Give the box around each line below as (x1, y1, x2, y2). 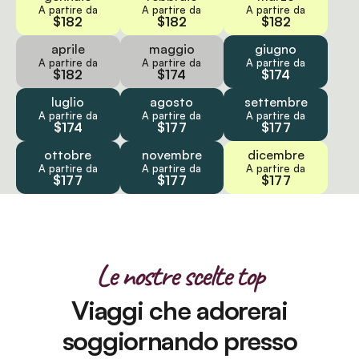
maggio (148, 40, 195, 57)
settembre (244, 93, 308, 110)
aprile (50, 40, 85, 57)
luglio (51, 93, 85, 110)
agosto (150, 93, 194, 110)
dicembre (247, 146, 305, 163)
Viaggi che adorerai (71, 293, 288, 326)
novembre (141, 146, 202, 163)
